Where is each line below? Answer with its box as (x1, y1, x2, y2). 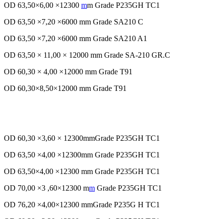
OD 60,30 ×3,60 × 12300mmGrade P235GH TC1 (4, 134, 160, 143)
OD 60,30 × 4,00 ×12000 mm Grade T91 (4, 67, 132, 76)
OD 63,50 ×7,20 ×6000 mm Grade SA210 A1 (4, 34, 147, 43)
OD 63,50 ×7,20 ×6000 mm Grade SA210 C (4, 18, 143, 26)
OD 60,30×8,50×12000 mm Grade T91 (4, 84, 127, 93)
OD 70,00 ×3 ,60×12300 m (4, 184, 89, 193)
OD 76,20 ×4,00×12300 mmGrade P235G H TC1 (4, 200, 160, 209)
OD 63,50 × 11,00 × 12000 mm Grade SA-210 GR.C (4, 51, 170, 60)
